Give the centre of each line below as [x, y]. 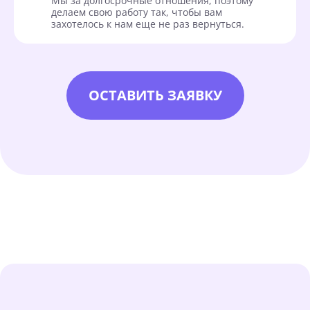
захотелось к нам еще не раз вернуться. [148, 24]
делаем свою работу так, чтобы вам [137, 12]
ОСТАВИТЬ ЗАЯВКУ [155, 95]
